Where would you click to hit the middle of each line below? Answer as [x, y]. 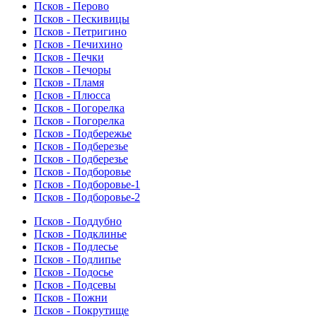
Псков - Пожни [71, 298]
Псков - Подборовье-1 [87, 185]
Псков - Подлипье [77, 260]
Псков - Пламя [69, 83]
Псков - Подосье [74, 272]
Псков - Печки [69, 57]
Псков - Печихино [78, 45]
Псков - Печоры [73, 70]
